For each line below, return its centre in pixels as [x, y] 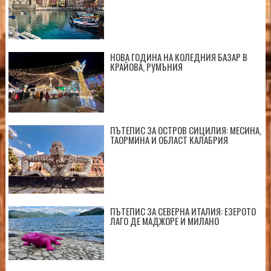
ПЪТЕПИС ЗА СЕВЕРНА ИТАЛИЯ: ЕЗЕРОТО [183, 211]
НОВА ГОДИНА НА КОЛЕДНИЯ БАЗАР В [178, 57]
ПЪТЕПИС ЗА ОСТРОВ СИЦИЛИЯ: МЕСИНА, [185, 130]
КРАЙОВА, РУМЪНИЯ [146, 67]
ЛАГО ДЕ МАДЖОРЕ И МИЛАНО [164, 221]
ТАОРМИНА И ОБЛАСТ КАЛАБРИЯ [169, 140]
